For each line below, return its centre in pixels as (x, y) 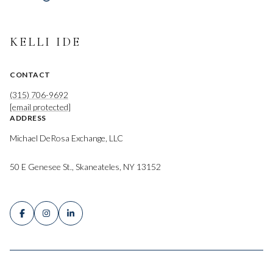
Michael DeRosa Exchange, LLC (66, 138)
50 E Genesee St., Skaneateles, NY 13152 (85, 166)
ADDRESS (28, 118)
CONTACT (30, 75)
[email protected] (40, 107)
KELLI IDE (45, 42)
